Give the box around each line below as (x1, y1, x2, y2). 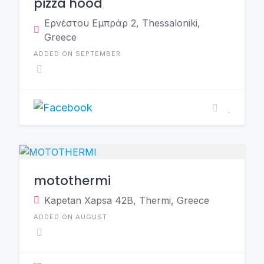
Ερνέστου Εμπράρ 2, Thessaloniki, (44, 17, 200, 29)
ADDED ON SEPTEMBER (34, 49, 121, 58)
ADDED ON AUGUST (34, 213, 107, 221)
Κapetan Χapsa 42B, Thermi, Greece (44, 194, 209, 206)
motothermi (34, 172, 111, 189)
